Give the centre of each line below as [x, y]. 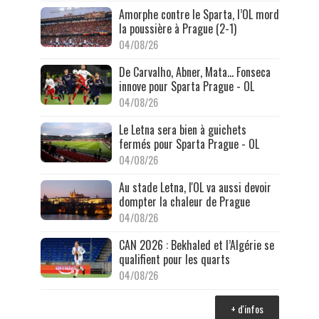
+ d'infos [247, 308]
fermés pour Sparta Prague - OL [189, 143]
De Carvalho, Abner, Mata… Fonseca [194, 72]
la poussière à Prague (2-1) [179, 28]
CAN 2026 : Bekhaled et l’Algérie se [196, 245]
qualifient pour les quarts [174, 259]
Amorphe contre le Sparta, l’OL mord [199, 14]
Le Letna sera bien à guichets [182, 129]
